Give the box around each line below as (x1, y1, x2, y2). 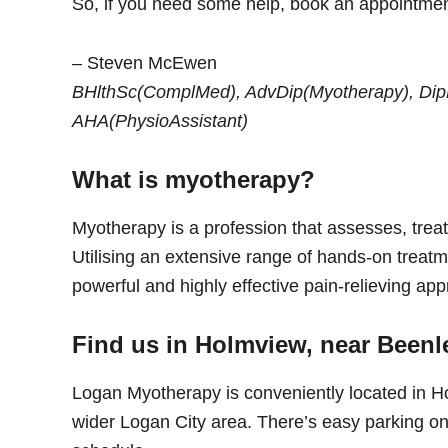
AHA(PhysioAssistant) (72, 110, 248, 131)
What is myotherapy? (72, 165, 315, 193)
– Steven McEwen (72, 52, 217, 73)
